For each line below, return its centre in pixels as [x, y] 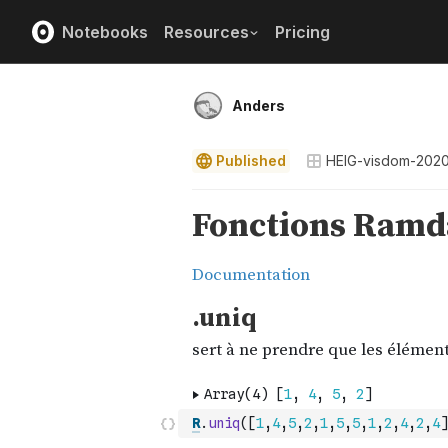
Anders [258, 105]
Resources [206, 31]
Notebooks [105, 31]
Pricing [302, 31]
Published [251, 160]
